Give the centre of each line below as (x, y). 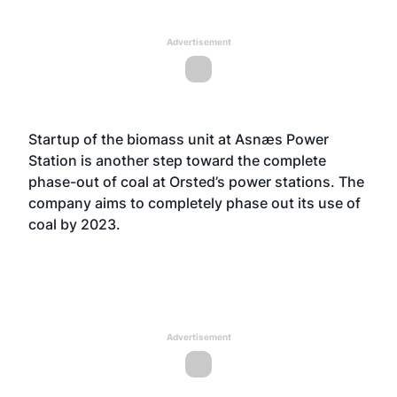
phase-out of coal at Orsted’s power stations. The (196, 182)
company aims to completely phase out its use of (195, 203)
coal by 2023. (74, 224)
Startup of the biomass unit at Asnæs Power (179, 139)
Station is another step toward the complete (177, 160)
